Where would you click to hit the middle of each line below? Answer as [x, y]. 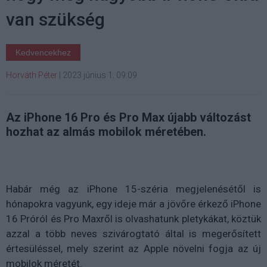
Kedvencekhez [43, 52]
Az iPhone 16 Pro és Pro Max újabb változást [128, 117]
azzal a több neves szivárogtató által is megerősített [133, 233]
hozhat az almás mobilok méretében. [106, 131]
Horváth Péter [32, 75]
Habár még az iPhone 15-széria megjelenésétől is [133, 189]
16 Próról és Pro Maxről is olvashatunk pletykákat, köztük [133, 218]
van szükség [55, 19]
